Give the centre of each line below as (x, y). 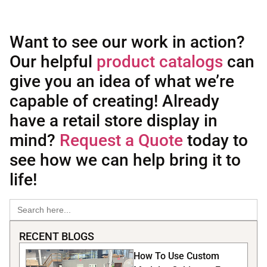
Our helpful (53, 62)
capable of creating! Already (114, 101)
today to (215, 141)
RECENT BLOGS (57, 237)
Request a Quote (121, 141)
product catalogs (160, 62)
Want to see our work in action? (127, 42)
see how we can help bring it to (125, 160)
